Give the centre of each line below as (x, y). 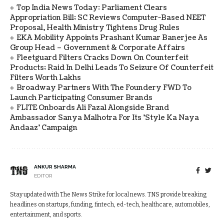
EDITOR (43, 176)
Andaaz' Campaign (44, 128)
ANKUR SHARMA (55, 167)
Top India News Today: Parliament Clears (92, 8)
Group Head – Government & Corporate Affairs (97, 48)
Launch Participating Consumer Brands (81, 98)
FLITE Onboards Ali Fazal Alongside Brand (93, 108)
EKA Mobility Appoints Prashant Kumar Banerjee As (112, 38)
